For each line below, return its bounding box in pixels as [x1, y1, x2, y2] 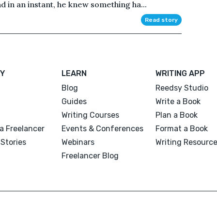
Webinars [62, 137, 95, 147]
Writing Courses [62, 110, 120, 120]
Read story [144, 16, 178, 23]
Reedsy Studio [155, 83, 208, 93]
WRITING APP [155, 68, 205, 78]
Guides [62, 96, 87, 106]
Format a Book [155, 124, 208, 133]
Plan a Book [155, 110, 198, 120]
